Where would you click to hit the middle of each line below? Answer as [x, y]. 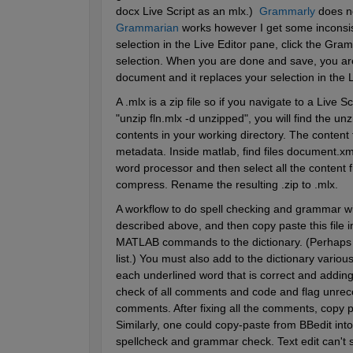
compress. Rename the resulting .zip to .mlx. [227, 184]
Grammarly [287, 11]
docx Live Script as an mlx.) [187, 11]
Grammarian [147, 28]
